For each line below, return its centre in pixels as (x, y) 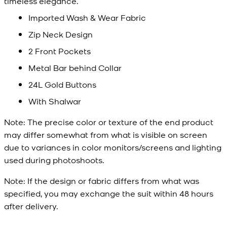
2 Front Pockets (60, 51)
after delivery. (31, 206)
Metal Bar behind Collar (75, 68)
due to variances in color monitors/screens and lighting (113, 147)
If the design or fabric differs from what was (112, 181)
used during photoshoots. (54, 160)
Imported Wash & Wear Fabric (87, 17)
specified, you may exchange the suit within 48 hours (109, 193)
